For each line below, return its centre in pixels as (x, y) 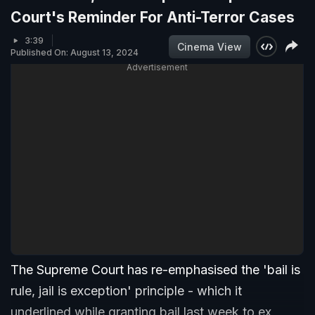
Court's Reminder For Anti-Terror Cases (153, 18)
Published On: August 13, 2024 (75, 53)
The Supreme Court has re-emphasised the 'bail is (155, 270)
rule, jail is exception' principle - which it (126, 291)
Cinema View (210, 46)
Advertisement (157, 67)
